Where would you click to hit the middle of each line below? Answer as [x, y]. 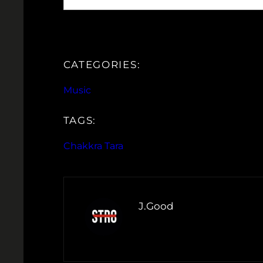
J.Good [156, 206]
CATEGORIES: [102, 65]
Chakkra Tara [93, 146]
